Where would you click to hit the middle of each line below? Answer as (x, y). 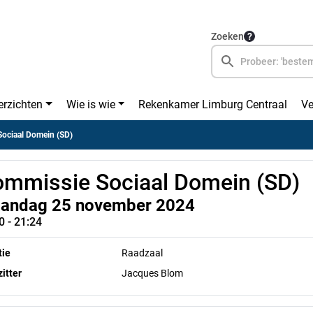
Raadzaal (143, 253)
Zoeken (227, 36)
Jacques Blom (153, 273)
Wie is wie (90, 104)
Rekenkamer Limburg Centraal (213, 104)
